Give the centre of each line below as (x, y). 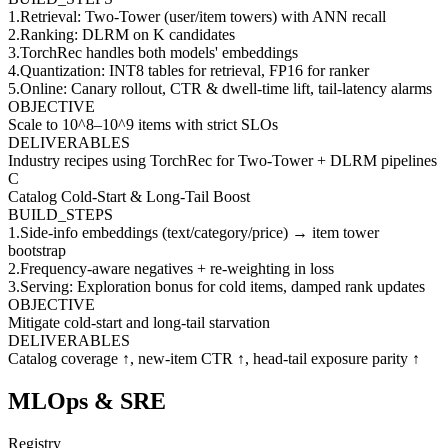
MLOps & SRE (87, 400)
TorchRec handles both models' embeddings (159, 52)
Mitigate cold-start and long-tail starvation (139, 322)
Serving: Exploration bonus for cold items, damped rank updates (222, 286)
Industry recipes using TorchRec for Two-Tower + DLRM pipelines (222, 160)
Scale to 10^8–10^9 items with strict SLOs (143, 124)
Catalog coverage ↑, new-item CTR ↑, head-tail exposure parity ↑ (214, 358)
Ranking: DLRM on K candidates (127, 34)
